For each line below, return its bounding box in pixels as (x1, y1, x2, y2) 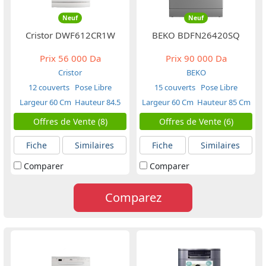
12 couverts (28, 82, 69, 93)
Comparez (104, 189, 161, 205)
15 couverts (154, 82, 195, 93)
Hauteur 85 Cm (197, 97, 251, 107)
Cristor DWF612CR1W (25, 29, 115, 41)
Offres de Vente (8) (33, 116, 107, 127)
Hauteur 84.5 (75, 97, 121, 107)
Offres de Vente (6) (159, 116, 233, 127)
